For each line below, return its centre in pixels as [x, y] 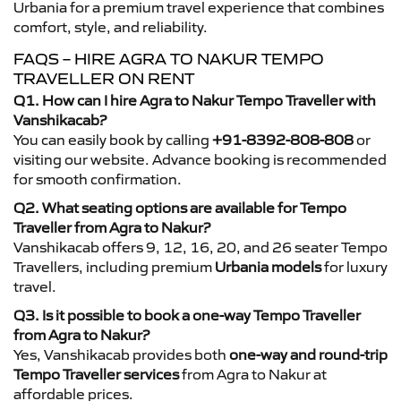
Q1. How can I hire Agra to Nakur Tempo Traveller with [195, 100]
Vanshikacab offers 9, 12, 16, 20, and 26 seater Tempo [200, 247]
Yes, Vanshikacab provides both [121, 354]
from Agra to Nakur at [253, 374]
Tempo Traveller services [96, 374]
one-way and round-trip [308, 354]
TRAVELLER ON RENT [104, 78]
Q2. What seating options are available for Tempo [180, 207]
